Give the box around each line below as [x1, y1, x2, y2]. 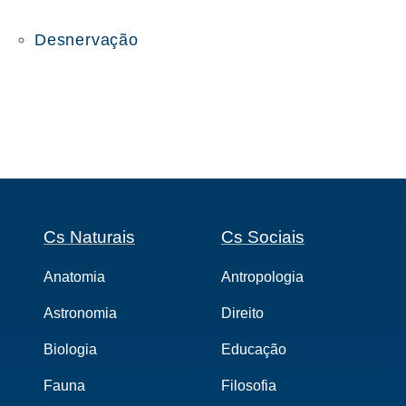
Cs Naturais [43, 227, 135, 246]
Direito [221, 305, 264, 321]
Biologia [43, 342, 97, 357]
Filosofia [221, 378, 276, 393]
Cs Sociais [221, 227, 304, 246]
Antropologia [221, 269, 304, 285]
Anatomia [43, 269, 105, 285]
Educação [221, 342, 286, 357]
